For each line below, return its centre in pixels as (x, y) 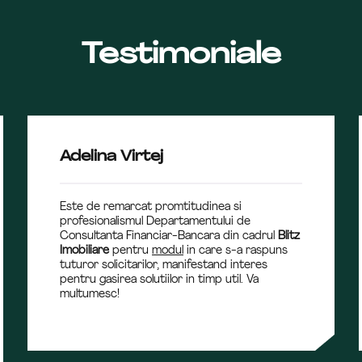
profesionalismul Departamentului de (155, 222)
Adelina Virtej (112, 157)
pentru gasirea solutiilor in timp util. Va (159, 280)
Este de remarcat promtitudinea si (151, 207)
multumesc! (90, 295)
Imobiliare (86, 251)
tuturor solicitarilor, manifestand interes (164, 265)
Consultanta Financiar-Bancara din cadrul (169, 236)
